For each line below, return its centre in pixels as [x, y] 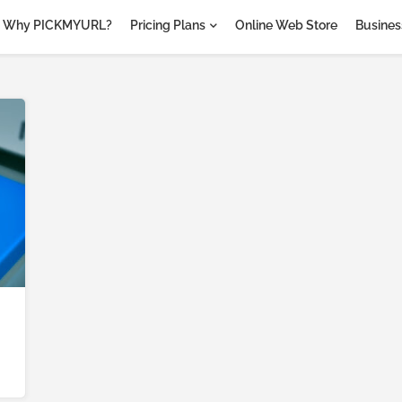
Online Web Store [286, 25]
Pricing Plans [168, 25]
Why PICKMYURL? [57, 25]
